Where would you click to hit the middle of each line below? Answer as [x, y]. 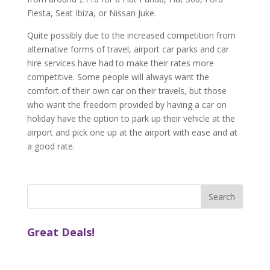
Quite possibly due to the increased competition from [131, 35]
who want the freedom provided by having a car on [127, 105]
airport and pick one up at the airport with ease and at [132, 132]
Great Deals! [61, 232]
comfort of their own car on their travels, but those [127, 91]
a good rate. [51, 146]
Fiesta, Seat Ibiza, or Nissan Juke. [91, 13]
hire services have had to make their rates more [120, 63]
